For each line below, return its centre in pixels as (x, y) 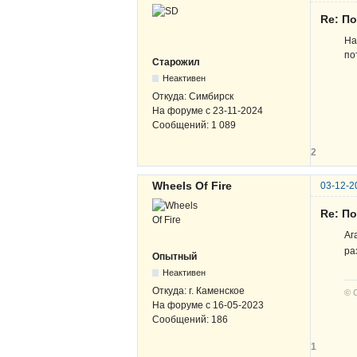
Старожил (176, 62)
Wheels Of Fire (192, 186)
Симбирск (211, 96)
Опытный (175, 257)
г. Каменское (217, 291)
